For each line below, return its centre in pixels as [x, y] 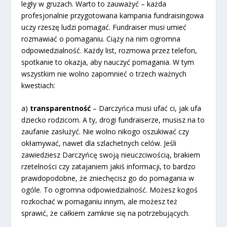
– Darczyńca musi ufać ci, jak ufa [146, 108]
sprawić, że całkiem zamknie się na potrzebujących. [106, 213]
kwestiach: [39, 85]
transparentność [61, 108]
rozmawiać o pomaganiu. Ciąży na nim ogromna [101, 39]
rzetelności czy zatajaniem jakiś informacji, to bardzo [109, 167]
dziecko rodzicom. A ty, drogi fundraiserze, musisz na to [113, 120]
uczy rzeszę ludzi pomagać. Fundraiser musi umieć [104, 27]
